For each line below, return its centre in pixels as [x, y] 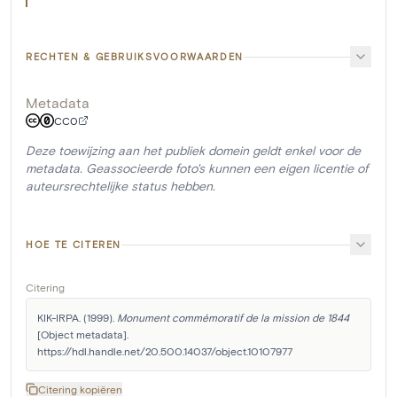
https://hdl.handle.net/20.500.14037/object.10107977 [165, 351]
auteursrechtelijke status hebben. [121, 186]
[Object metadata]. [83, 335]
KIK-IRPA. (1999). [77, 318]
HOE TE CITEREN [74, 245]
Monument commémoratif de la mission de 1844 [233, 318]
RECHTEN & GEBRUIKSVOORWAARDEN [135, 57]
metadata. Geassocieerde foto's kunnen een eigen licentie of [197, 168]
